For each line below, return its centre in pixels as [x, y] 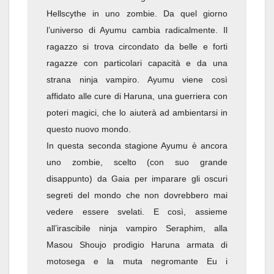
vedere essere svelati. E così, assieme [137, 212]
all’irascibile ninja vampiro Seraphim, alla [137, 228]
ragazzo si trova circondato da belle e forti [137, 47]
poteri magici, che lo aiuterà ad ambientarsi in [137, 113]
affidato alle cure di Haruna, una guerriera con [137, 96]
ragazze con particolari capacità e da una [137, 63]
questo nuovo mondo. [89, 129]
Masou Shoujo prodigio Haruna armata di [137, 245]
